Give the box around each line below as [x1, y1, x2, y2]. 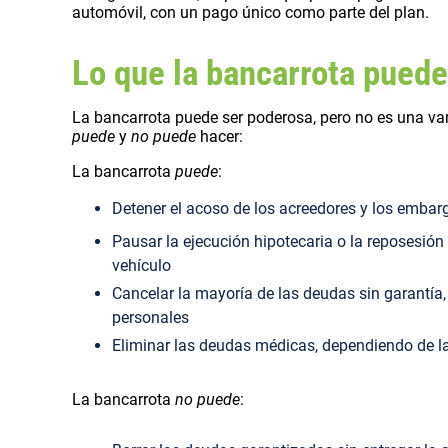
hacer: [196, 127, 243, 147]
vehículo [112, 256, 171, 276]
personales [112, 308, 189, 328]
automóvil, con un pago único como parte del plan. [72, 3, 429, 23]
